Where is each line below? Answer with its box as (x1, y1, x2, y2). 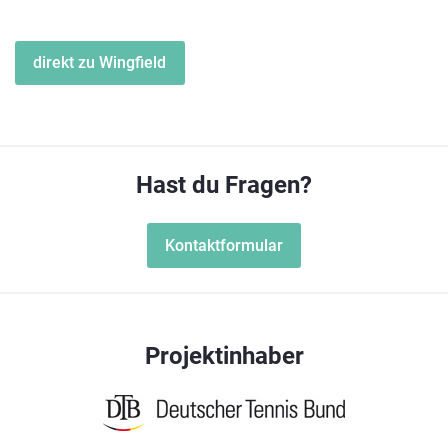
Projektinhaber (144, 342, 304, 371)
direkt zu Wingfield (33, 52, 167, 72)
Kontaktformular (165, 235, 283, 255)
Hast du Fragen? (136, 171, 312, 200)
